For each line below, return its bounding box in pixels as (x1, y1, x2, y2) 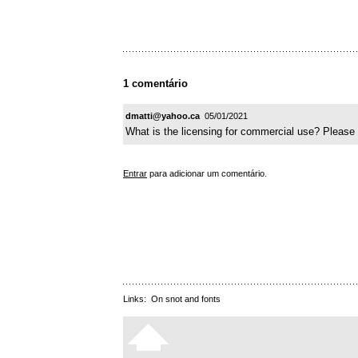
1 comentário (123, 78, 188, 90)
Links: (123, 294, 151, 304)
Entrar (123, 168, 147, 178)
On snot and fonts (151, 294, 221, 304)
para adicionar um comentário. (147, 168, 267, 178)
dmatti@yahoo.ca (125, 110, 200, 121)
